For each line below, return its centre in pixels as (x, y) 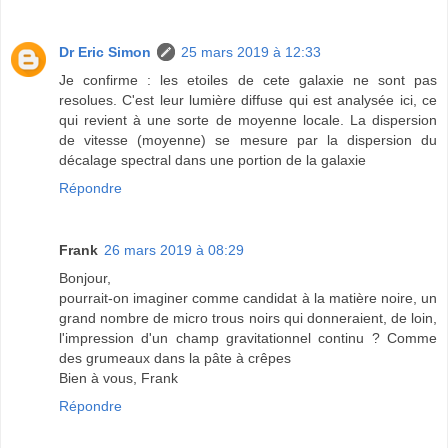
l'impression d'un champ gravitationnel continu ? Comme (248, 337)
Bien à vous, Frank (118, 377)
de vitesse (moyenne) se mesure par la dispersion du (248, 139)
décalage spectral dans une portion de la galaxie (212, 159)
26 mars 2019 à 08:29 (174, 249)
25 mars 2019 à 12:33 (251, 51)
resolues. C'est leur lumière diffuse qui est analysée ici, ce (248, 99)
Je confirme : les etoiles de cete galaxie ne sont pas (248, 79)
